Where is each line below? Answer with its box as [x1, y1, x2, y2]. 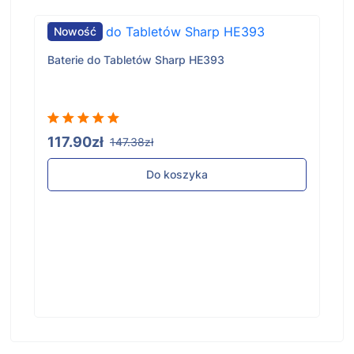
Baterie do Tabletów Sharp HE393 [47, 53, 224, 67]
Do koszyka [146, 168, 208, 182]
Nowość [54, 24, 96, 39]
